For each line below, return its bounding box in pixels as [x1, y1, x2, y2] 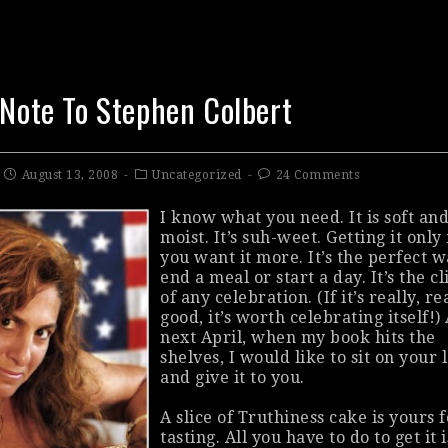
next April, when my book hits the [160, 328, 436, 347]
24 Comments [275, 168, 360, 182]
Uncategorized [152, 168, 242, 182]
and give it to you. [160, 368, 305, 387]
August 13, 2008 [21, 168, 119, 182]
